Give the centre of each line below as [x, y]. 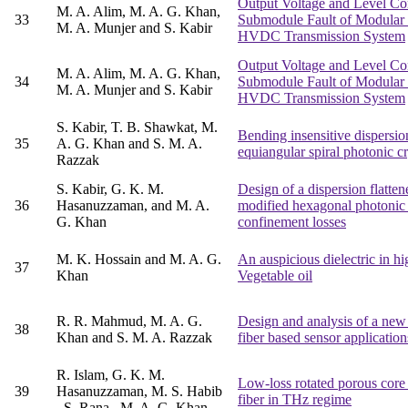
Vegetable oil [275, 276]
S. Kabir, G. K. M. [110, 189]
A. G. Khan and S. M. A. [129, 144]
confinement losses [292, 222]
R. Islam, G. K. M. [111, 375]
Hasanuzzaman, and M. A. [133, 206]
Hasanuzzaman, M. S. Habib [139, 392]
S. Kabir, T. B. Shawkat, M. [137, 127]
